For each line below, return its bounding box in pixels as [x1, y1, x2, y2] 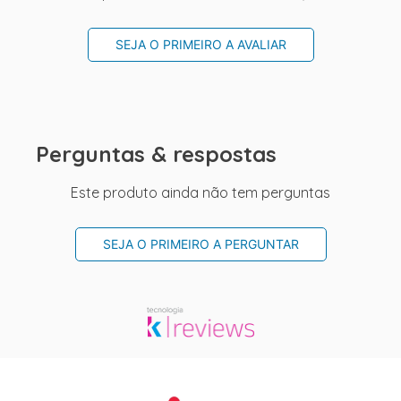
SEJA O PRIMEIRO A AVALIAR [115, 37, 286, 53]
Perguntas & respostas [36, 141, 277, 168]
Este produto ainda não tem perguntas [71, 183, 330, 202]
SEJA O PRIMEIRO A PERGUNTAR [102, 236, 299, 252]
